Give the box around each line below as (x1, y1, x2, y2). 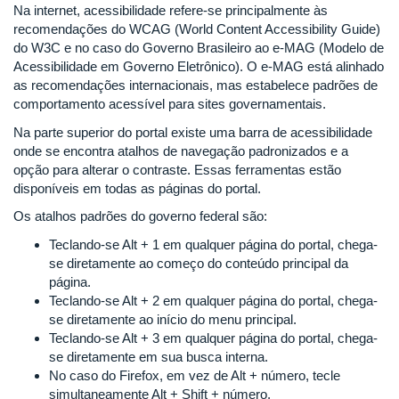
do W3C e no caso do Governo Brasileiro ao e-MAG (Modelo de (13, 40, 384, 55)
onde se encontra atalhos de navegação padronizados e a (13, 142, 348, 159)
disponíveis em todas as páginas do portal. (13, 180, 261, 196)
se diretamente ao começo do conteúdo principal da (49, 255, 348, 271)
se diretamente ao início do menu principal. (49, 311, 297, 327)
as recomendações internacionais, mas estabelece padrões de (13, 77, 378, 93)
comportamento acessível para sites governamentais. (13, 96, 326, 111)
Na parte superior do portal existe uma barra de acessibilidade (13, 124, 372, 140)
